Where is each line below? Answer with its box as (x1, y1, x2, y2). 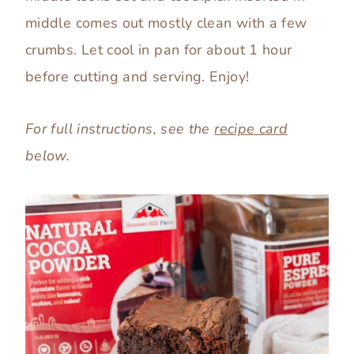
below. (25, 146, 70, 166)
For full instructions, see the (25, 119, 215, 139)
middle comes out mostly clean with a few (25, 13, 307, 33)
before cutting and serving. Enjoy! (25, 67, 250, 87)
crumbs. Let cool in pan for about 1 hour (25, 40, 292, 60)
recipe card (214, 119, 288, 139)
